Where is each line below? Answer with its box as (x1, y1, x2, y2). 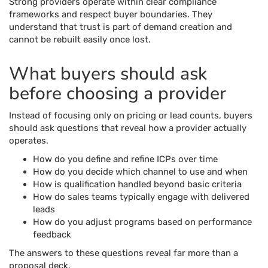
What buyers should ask (9, 62, 207, 86)
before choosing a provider (9, 81, 226, 106)
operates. (9, 135, 48, 146)
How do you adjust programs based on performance (33, 217, 252, 227)
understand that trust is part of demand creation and (9, 22, 232, 32)
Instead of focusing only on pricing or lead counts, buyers (9, 110, 252, 121)
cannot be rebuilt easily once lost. (9, 34, 151, 45)
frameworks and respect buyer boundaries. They (9, 9, 212, 20)
